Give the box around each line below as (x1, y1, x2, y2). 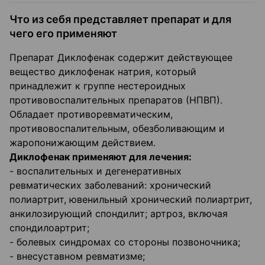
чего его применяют (9, 27, 117, 40)
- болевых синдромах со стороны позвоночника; (9, 236, 240, 248)
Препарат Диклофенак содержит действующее (9, 51, 232, 64)
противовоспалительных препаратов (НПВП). (9, 94, 222, 106)
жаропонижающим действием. (9, 137, 156, 149)
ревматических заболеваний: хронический (9, 179, 211, 192)
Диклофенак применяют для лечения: (9, 151, 192, 163)
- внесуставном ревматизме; (9, 250, 145, 263)
